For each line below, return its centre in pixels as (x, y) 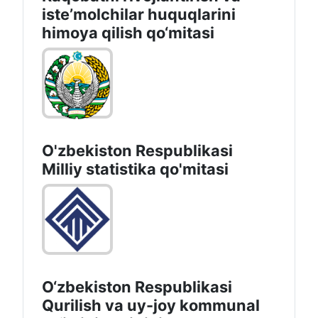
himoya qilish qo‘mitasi (128, 33)
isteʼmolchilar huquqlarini (139, 15)
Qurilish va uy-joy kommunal (151, 306)
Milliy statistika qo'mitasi (135, 169)
